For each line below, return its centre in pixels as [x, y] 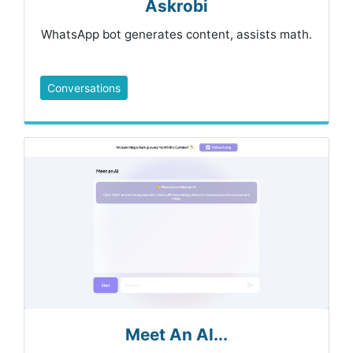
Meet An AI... [176, 335]
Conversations [84, 88]
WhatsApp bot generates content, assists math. [176, 35]
